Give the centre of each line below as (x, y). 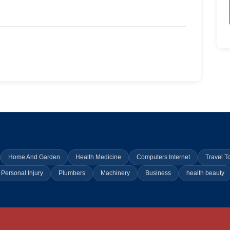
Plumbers (72, 173)
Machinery (115, 173)
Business (158, 173)
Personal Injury (22, 173)
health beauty (205, 173)
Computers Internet (163, 157)
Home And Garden (34, 157)
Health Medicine (98, 157)
